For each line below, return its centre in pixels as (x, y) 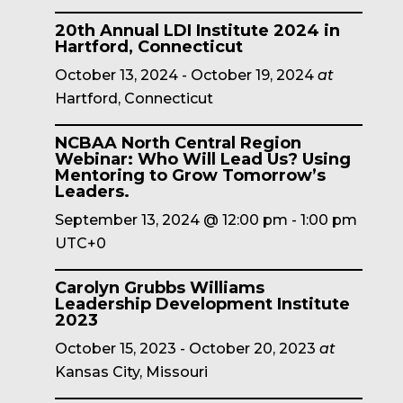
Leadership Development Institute (202, 304)
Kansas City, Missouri (131, 372)
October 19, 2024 (252, 75)
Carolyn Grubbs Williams (159, 288)
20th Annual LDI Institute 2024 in (197, 31)
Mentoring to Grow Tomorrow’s (190, 175)
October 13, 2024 (116, 75)
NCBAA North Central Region (178, 143)
